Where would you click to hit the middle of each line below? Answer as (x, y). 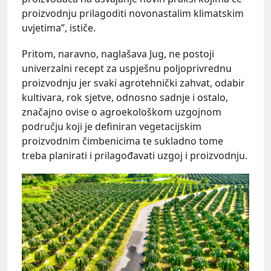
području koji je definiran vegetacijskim (112, 127)
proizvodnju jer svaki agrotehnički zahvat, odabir (133, 83)
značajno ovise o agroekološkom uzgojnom (122, 112)
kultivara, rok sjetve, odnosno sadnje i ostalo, (125, 98)
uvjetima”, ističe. (59, 28)
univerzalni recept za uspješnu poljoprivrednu (127, 69)
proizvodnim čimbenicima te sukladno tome (122, 141)
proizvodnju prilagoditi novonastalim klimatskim (133, 13)
